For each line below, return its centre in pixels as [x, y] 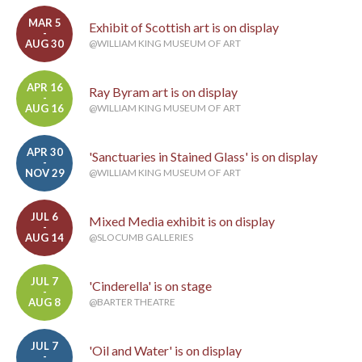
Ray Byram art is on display [163, 92]
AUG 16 [44, 108]
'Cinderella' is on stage [150, 286]
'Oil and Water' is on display [165, 350]
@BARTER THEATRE [132, 302]
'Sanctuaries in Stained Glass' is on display [203, 156]
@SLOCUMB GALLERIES [141, 237]
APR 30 [44, 152]
